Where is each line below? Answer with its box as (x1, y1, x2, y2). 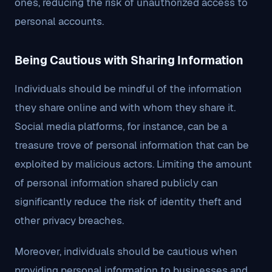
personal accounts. (15, 15, 104, 28)
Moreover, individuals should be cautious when (15, 245, 237, 258)
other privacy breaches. (15, 214, 124, 227)
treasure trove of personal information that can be (15, 138, 249, 152)
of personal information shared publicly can (15, 176, 218, 189)
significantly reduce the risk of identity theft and (15, 195, 242, 208)
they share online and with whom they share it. (15, 101, 236, 114)
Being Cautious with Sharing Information (15, 53, 243, 68)
